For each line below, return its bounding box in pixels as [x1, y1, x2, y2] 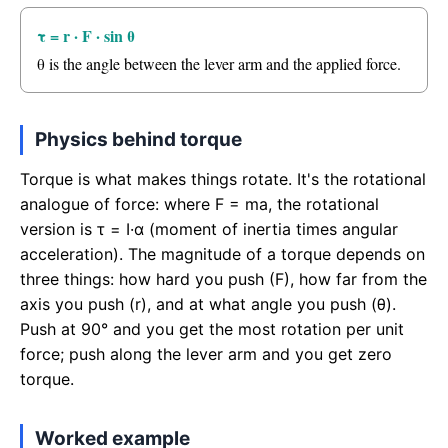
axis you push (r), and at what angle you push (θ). [20, 294, 396, 314]
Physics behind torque [35, 128, 242, 151]
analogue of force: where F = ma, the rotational [20, 194, 379, 214]
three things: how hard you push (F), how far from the [20, 269, 427, 289]
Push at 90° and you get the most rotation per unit [20, 319, 404, 339]
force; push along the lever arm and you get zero [20, 344, 392, 364]
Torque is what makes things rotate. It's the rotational [20, 169, 426, 189]
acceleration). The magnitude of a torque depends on [20, 244, 425, 264]
